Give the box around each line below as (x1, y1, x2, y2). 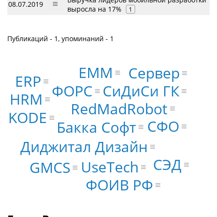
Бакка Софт (56, 117, 136, 137)
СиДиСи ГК (102, 81, 179, 101)
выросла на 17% (67, 4, 122, 14)
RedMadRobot (71, 98, 168, 119)
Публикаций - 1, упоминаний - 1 (7, 34, 114, 43)
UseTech (80, 156, 139, 177)
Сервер (128, 62, 180, 83)
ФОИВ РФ (86, 174, 154, 195)
